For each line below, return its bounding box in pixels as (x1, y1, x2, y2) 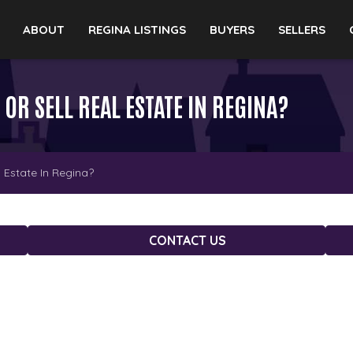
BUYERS (209, 22, 255, 37)
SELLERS (277, 22, 325, 37)
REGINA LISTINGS (87, 22, 186, 37)
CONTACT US (149, 232, 226, 248)
